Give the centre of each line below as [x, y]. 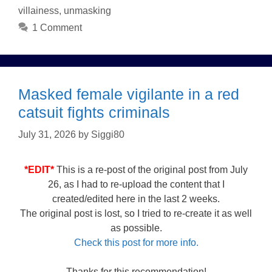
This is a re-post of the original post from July [151, 170]
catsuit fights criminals [94, 113]
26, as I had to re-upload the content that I [136, 185]
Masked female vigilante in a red [129, 94]
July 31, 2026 [47, 135]
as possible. [136, 228]
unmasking [87, 11]
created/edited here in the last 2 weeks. [136, 199]
